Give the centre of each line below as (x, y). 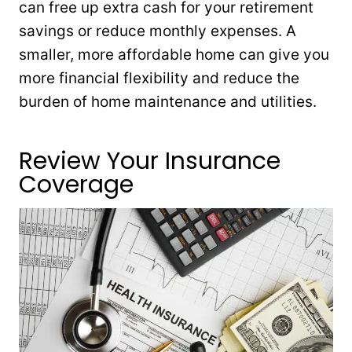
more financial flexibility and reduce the (159, 78)
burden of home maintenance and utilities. (168, 101)
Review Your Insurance (150, 161)
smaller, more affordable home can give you (174, 54)
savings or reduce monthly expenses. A (158, 31)
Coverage (76, 184)
